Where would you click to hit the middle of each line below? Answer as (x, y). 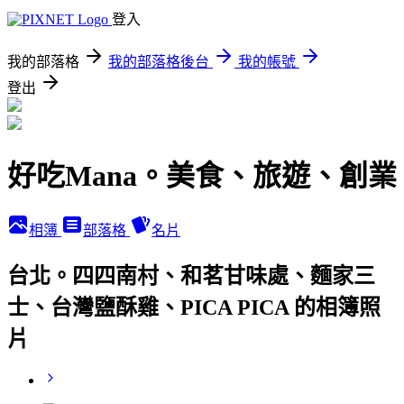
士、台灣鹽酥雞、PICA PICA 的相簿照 (194, 307)
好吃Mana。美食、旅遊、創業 (202, 176)
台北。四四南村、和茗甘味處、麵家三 (191, 275)
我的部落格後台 (159, 62)
